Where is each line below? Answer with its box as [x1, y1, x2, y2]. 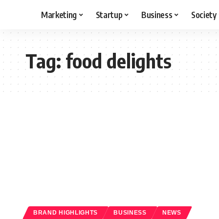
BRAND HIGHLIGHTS [33, 209, 98, 216]
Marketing [41, 9, 77, 20]
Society [191, 9, 217, 20]
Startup [95, 9, 123, 20]
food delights [66, 48, 172, 73]
